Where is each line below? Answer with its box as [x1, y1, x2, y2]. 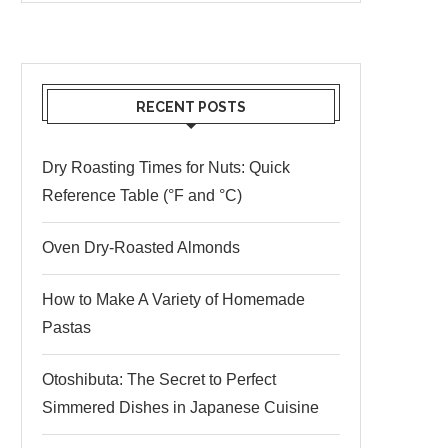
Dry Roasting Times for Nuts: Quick [42, 159, 290, 177]
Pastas [42, 319, 91, 337]
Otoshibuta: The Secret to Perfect [42, 371, 276, 389]
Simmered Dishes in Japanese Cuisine [42, 399, 319, 417]
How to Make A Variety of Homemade [42, 291, 305, 309]
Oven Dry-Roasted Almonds [42, 239, 240, 257]
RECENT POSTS [136, 99, 246, 116]
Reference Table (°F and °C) [42, 187, 242, 205]
